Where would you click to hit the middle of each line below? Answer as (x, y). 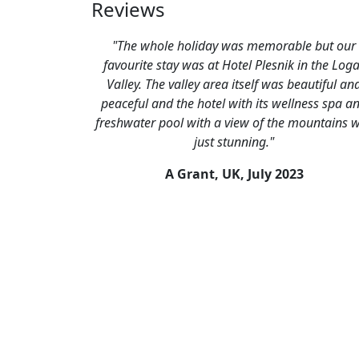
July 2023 (275, 174)
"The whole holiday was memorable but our (234, 46)
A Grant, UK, (206, 174)
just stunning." (234, 142)
